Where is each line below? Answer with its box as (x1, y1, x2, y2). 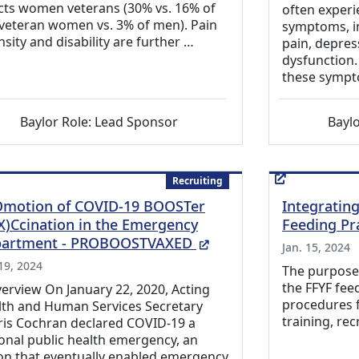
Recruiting (172, 174, 224, 188)
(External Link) (208, 232, 308, 252)
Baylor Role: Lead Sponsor (19, 113, 178, 131)
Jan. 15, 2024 (282, 240, 350, 255)
